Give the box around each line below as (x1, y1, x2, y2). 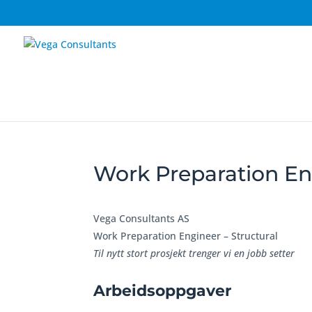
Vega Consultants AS (93, 212, 190, 225)
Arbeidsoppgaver (93, 281, 232, 300)
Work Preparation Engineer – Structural (93, 229, 279, 242)
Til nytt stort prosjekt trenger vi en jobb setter (93, 247, 295, 260)
